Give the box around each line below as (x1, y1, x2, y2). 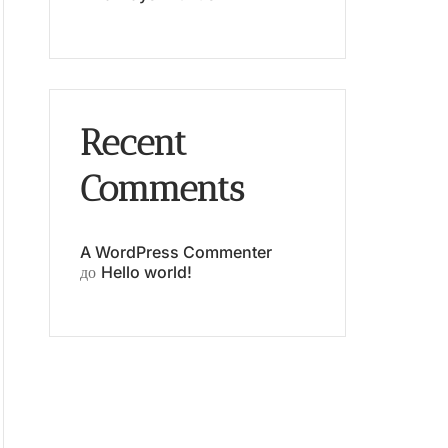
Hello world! (101, 261, 192, 282)
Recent (80, 120, 187, 164)
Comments (80, 166, 244, 210)
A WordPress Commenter (80, 241, 272, 262)
